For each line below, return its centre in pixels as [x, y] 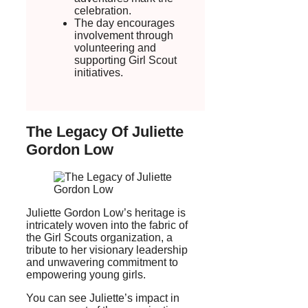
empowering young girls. [86, 275]
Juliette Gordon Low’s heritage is [106, 213]
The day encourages [124, 23]
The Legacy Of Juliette [105, 131]
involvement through [124, 35]
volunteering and [115, 47]
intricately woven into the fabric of [107, 225]
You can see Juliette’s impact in [103, 298]
